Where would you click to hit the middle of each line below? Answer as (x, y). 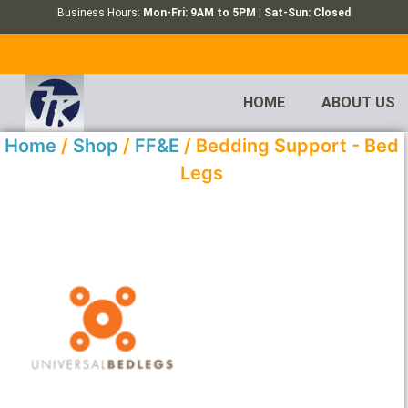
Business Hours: (100, 13)
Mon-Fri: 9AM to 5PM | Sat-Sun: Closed (246, 13)
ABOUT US (359, 103)
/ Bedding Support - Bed (290, 146)
